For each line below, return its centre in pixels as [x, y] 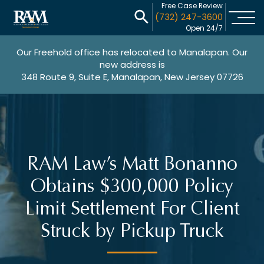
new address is [132, 65]
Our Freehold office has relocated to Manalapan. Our [132, 52]
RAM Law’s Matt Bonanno [132, 164]
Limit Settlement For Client [132, 209]
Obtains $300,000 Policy [132, 186]
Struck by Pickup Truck [132, 231]
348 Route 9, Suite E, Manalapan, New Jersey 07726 [132, 77]
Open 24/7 [204, 28]
